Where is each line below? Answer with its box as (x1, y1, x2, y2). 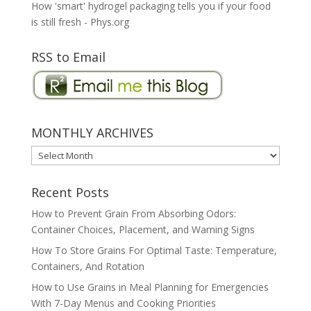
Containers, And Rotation (31, 260, 144, 274)
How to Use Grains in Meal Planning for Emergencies (31, 280, 269, 294)
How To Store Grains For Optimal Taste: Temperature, (31, 244, 277, 258)
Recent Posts (31, 184, 109, 201)
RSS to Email (31, 49, 106, 66)
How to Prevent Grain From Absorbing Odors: (31, 207, 236, 221)
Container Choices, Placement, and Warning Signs (31, 223, 255, 237)
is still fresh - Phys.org (31, 15, 129, 29)
